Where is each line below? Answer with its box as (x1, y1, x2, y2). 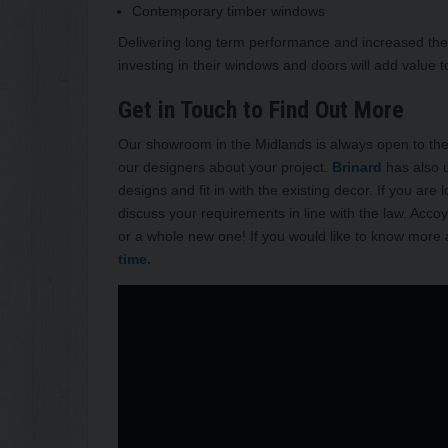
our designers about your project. (118, 158, 332, 175)
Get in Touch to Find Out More (118, 95, 404, 124)
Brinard (332, 158, 382, 175)
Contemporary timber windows (132, 2, 325, 19)
